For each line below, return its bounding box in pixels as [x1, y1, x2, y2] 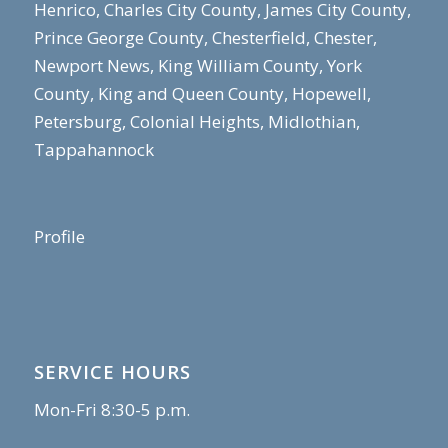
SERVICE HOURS [33, 358, 191, 384]
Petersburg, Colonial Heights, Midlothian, [33, 110, 360, 134]
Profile [33, 225, 89, 249]
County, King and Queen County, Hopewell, [33, 82, 371, 106]
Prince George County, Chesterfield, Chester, [33, 26, 377, 50]
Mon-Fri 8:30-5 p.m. [33, 397, 190, 421]
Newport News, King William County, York [33, 54, 362, 78]
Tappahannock [33, 138, 154, 162]
